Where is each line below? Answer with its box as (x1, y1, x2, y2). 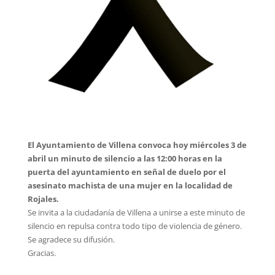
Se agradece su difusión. (27, 234, 115, 246)
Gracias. (27, 247, 56, 259)
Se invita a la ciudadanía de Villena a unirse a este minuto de (27, 207, 245, 219)
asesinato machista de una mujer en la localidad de (27, 180, 233, 192)
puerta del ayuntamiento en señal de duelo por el (27, 166, 226, 178)
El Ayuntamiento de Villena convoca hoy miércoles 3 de (27, 139, 247, 151)
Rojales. (27, 193, 59, 205)
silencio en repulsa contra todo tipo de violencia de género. (27, 220, 242, 232)
